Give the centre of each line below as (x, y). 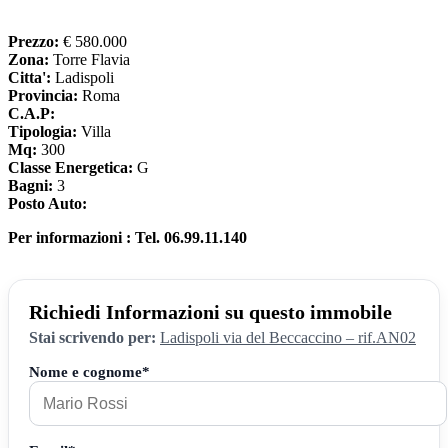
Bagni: (30, 185)
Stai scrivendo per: (92, 338)
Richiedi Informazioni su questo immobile (210, 311)
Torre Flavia (89, 59)
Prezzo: (33, 41)
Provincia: (43, 95)
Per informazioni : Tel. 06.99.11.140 (127, 237)
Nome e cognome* (89, 372)
